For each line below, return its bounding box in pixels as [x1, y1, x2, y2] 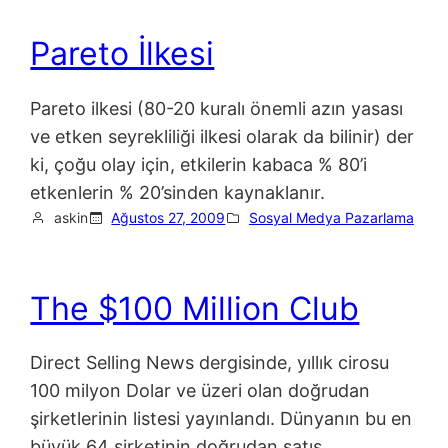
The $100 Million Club [30, 289, 360, 329]
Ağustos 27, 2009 [111, 208, 226, 226]
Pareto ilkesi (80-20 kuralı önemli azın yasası [30, 97, 404, 119]
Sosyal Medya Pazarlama [248, 208, 414, 226]
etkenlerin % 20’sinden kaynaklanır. [30, 181, 326, 203]
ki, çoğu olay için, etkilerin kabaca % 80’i [30, 153, 368, 175]
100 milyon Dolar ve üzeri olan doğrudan [30, 380, 371, 402]
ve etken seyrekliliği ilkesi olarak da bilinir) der [30, 125, 415, 147]
